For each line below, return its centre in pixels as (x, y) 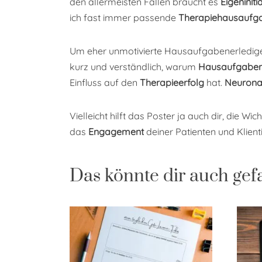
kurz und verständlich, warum (134, 67)
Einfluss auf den (105, 83)
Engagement (116, 132)
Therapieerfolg (172, 83)
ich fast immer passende (124, 18)
